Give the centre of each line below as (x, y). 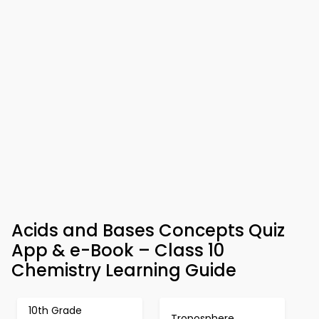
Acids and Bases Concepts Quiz (148, 230)
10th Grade (55, 310)
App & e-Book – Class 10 (118, 250)
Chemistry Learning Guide (124, 270)
